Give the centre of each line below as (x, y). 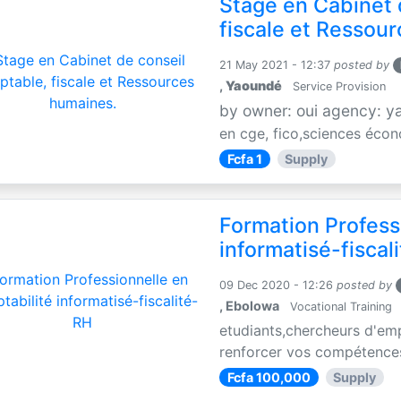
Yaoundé (254, 85)
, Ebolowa (250, 305)
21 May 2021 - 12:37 (275, 64)
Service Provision (338, 86)
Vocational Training (340, 306)
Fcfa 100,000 (269, 377)
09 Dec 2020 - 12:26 (277, 285)
